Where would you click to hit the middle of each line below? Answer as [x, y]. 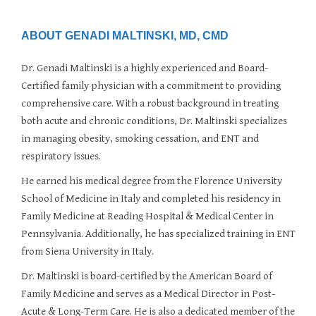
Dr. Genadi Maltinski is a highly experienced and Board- [145, 68]
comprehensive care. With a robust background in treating [150, 103]
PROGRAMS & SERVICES [130, 34]
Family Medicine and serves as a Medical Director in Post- [148, 294]
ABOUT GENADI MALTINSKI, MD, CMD [126, 36]
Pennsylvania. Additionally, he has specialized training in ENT [158, 234]
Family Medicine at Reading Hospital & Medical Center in [147, 216]
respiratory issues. [61, 156]
